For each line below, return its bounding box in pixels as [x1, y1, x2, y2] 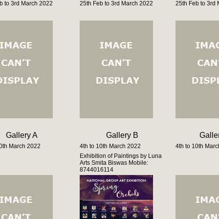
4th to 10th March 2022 [80, 143, 141, 150]
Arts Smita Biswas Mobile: [80, 159, 148, 166]
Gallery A [6, 131, 38, 139]
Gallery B [106, 131, 138, 139]
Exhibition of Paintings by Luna [80, 153, 162, 159]
